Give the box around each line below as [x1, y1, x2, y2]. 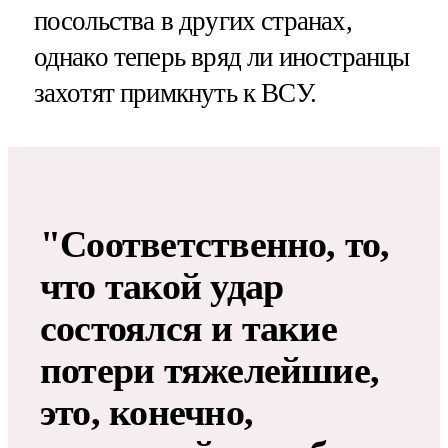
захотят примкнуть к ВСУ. [33, 78, 317, 109]
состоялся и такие [40, 307, 337, 350]
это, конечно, [40, 391, 254, 434]
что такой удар [40, 265, 284, 308]
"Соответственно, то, [40, 223, 390, 266]
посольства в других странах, [33, 6, 352, 37]
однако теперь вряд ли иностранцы [33, 42, 410, 73]
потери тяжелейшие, [40, 349, 380, 392]
